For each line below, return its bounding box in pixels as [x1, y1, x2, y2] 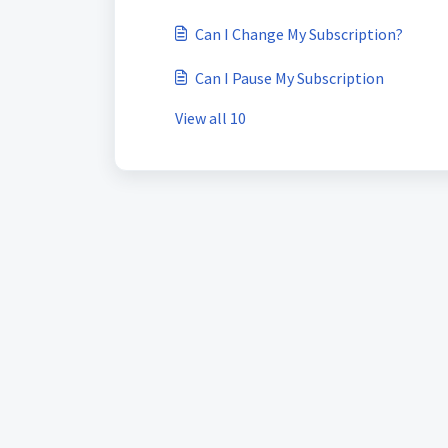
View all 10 [175, 108, 246, 129]
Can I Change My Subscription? [195, 24, 403, 45]
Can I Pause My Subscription [195, 68, 384, 89]
